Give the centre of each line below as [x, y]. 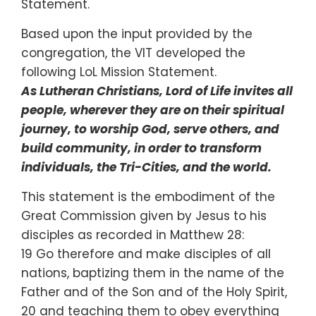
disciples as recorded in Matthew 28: [133, 235]
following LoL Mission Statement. [119, 72]
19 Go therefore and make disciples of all [146, 254]
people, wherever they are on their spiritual [153, 110]
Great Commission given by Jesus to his [144, 215]
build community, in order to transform [141, 148]
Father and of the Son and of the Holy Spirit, [154, 292]
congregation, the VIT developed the [133, 53]
